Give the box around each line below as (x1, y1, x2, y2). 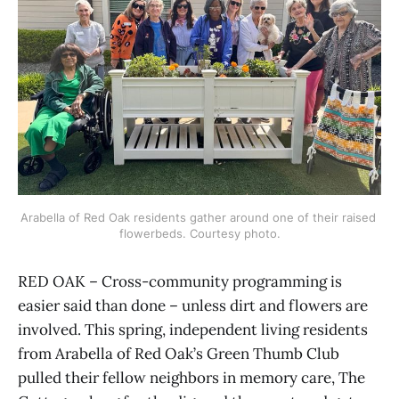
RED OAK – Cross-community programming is (18, 272, 342, 292)
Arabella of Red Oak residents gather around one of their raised (20, 210, 376, 225)
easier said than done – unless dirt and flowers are (18, 296, 368, 316)
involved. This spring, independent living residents (18, 320, 368, 340)
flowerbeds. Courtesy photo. (118, 226, 281, 241)
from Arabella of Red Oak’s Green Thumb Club (18, 344, 339, 364)
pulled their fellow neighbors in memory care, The (18, 368, 365, 388)
